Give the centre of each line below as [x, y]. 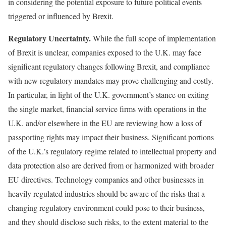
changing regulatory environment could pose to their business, [106, 208]
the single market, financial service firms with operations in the [107, 109]
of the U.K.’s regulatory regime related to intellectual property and [112, 151]
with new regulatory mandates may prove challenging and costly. [111, 81]
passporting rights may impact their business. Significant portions [111, 137]
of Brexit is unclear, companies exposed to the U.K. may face [105, 52]
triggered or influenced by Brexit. [61, 16]
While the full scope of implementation [153, 38]
